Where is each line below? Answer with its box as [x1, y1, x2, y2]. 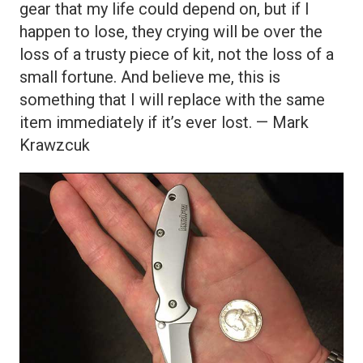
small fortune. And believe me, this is [19, 67, 280, 88]
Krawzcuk [19, 135, 90, 156]
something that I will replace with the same [19, 90, 325, 110]
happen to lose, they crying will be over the [19, 22, 322, 42]
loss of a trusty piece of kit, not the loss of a [19, 45, 334, 65]
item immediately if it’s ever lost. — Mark [19, 113, 309, 133]
